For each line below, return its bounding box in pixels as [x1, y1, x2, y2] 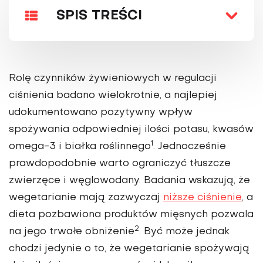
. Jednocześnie [153, 142, 226, 152]
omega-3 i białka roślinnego [9, 142, 151, 152]
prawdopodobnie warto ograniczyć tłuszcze [9, 159, 231, 169]
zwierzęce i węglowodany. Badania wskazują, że [9, 176, 250, 186]
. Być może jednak [139, 227, 230, 237]
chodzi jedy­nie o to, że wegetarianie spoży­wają [9, 244, 249, 254]
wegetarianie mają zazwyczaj [9, 193, 163, 203]
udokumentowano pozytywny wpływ [9, 108, 193, 118]
